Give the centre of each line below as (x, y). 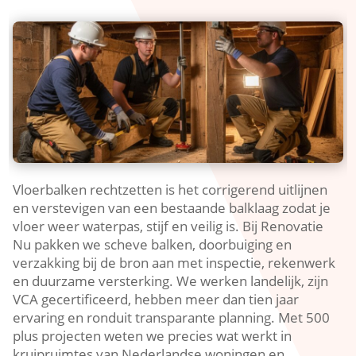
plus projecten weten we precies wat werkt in (153, 335)
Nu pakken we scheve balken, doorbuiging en (153, 244)
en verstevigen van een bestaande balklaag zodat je (172, 207)
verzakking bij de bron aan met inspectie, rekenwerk (174, 262)
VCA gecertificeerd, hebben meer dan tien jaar (156, 299)
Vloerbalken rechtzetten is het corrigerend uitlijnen (170, 189)
